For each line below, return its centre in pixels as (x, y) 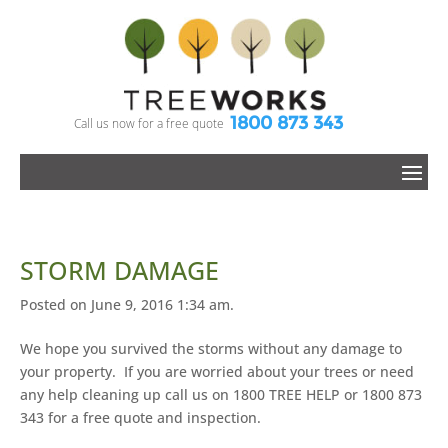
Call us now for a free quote (149, 122)
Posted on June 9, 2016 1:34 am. (127, 304)
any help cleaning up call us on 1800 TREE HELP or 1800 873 (221, 394)
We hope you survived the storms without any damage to (211, 348)
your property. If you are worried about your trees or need (217, 371)
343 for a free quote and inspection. (140, 417)
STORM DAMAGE (119, 269)
